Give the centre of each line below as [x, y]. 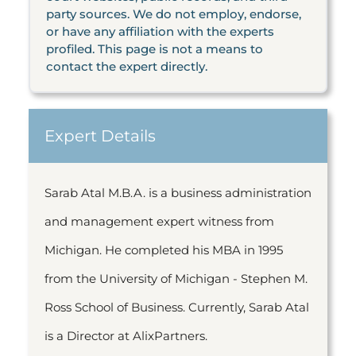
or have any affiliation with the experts [160, 31]
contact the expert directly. [127, 66]
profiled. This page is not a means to [155, 49]
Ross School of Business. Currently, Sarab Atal [177, 307]
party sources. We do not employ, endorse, [174, 14]
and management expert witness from [159, 221]
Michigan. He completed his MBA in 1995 [164, 250]
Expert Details [100, 136]
